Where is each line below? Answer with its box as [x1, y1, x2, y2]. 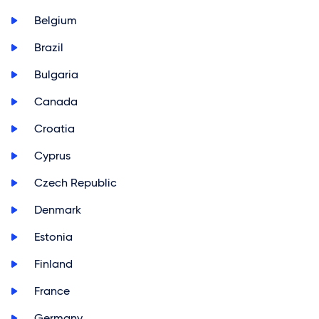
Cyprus [34, 149, 70, 162]
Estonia [34, 230, 73, 244]
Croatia [34, 122, 75, 135]
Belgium [34, 14, 77, 27]
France [34, 284, 70, 298]
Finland [34, 257, 73, 271]
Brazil [34, 41, 63, 54]
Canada [34, 95, 78, 108]
